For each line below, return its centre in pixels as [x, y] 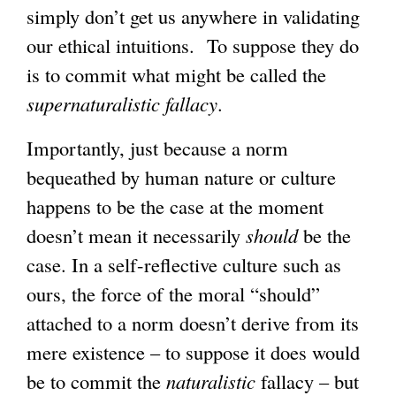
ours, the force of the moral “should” [173, 293]
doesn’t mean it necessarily [136, 235]
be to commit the [96, 381]
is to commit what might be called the [176, 75]
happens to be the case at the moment [175, 206]
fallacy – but [307, 381]
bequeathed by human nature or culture [181, 176]
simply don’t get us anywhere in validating [193, 16]
